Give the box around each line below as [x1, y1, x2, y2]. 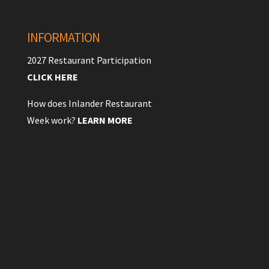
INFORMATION [26, 28, 100, 46]
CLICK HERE [26, 70, 78, 83]
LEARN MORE [77, 113, 133, 126]
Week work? [26, 113, 77, 126]
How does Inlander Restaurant [26, 97, 152, 109]
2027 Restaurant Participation [26, 53, 151, 66]
